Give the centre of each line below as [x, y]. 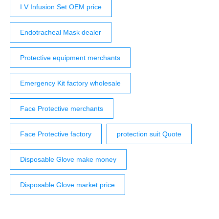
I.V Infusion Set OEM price [61, 7]
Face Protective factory [56, 134]
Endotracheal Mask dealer [61, 33]
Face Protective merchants [62, 109]
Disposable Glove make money [68, 160]
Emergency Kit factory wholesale [70, 83]
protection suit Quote [149, 134]
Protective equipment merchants [70, 58]
